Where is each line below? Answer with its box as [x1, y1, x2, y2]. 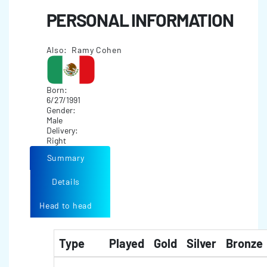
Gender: [46, 105, 77, 115]
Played [109, 236, 144, 250]
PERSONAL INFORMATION [46, 9, 234, 30]
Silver [187, 236, 216, 250]
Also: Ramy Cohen [46, 45, 122, 55]
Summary [46, 153, 85, 163]
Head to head [39, 200, 92, 210]
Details [52, 176, 80, 187]
